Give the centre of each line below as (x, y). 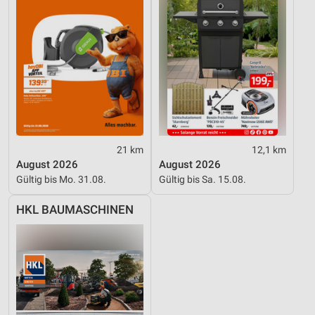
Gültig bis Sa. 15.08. (202, 179)
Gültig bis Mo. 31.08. (61, 179)
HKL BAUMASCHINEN (75, 210)
